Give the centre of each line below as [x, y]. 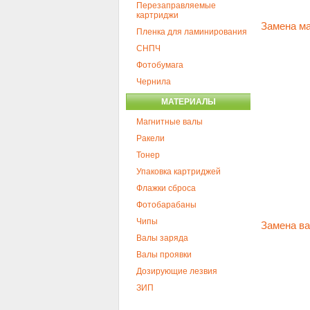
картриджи [157, 15]
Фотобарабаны [166, 205]
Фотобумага [160, 65]
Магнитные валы [170, 122]
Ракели [151, 138]
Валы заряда [162, 238]
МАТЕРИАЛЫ [188, 102]
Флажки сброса [166, 188]
